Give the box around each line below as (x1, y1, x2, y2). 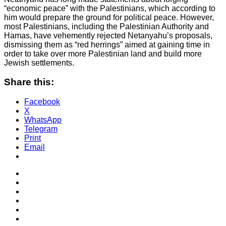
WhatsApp (24, 116, 62, 125)
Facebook (24, 97, 60, 106)
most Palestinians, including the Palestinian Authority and (4, 22, 209, 31)
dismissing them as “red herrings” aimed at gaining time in (4, 40, 210, 49)
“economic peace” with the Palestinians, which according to (4, 4, 215, 13)
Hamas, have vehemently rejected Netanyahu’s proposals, (4, 31, 212, 40)
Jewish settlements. (4, 58, 74, 67)
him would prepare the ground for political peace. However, (4, 13, 214, 22)
